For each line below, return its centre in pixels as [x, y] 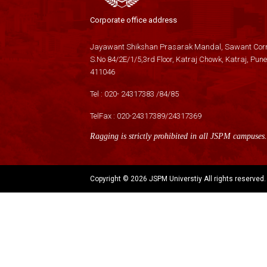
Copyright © [110, 178]
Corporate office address [133, 20]
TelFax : [103, 116]
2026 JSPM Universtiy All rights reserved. [198, 178]
